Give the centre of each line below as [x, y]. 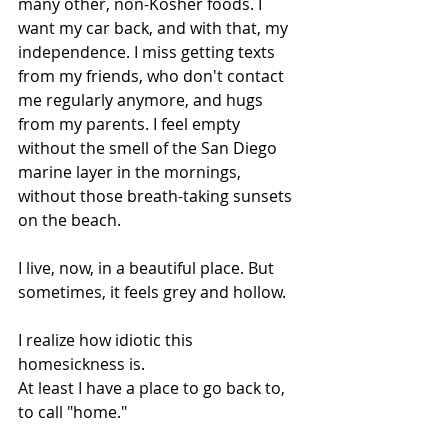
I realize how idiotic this [107, 340]
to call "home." [72, 412]
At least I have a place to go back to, [153, 388]
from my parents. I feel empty [131, 124]
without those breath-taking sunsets [157, 196]
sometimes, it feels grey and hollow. [152, 292]
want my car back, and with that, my [155, 28]
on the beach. [69, 220]
